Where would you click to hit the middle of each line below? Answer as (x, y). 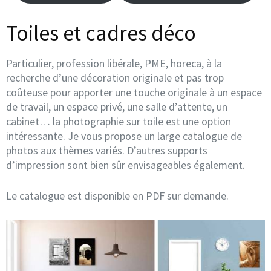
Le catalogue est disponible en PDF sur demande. (117, 195)
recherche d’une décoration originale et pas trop (115, 77)
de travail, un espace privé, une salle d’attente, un (117, 106)
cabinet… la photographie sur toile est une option (119, 121)
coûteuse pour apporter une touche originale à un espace (134, 92)
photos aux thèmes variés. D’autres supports (107, 150)
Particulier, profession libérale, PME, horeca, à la (114, 63)
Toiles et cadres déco (101, 33)
